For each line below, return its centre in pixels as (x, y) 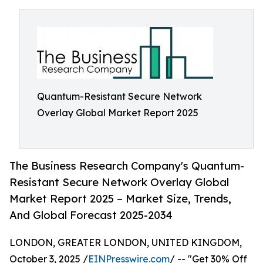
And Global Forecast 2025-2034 (91, 215)
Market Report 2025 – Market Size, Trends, (120, 199)
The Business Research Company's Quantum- (127, 166)
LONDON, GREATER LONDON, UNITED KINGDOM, (126, 243)
